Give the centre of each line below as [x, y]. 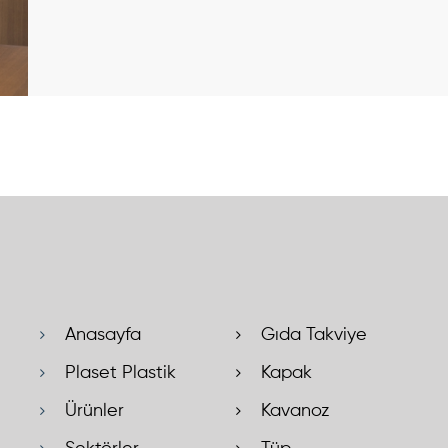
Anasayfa [103, 335]
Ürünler [94, 411]
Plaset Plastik [120, 373]
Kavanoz [295, 411]
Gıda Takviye [314, 335]
